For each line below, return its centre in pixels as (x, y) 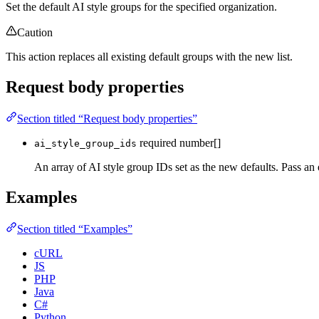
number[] (200, 143)
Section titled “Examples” (75, 229)
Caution (35, 33)
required (158, 143)
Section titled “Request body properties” (107, 119)
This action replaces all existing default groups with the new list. (149, 57)
